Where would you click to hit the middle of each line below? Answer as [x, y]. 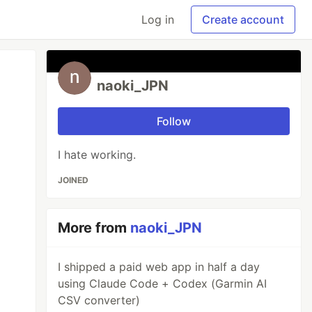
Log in [158, 19]
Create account [243, 19]
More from [94, 228]
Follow [174, 121]
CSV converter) [99, 300]
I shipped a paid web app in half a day [159, 267]
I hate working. [97, 155]
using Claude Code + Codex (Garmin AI [163, 283]
